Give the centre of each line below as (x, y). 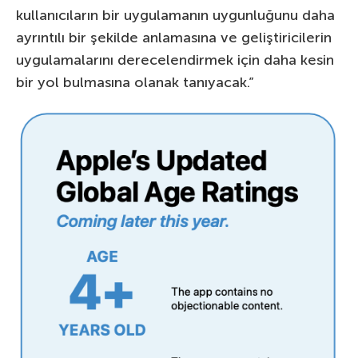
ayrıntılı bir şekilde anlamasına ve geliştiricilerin (174, 37)
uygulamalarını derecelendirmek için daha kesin (175, 60)
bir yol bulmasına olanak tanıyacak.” (135, 82)
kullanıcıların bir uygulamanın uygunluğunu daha (175, 15)
